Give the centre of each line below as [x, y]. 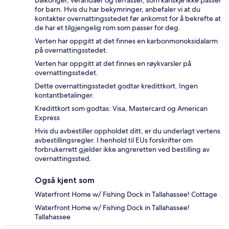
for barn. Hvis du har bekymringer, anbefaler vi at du [118, 9]
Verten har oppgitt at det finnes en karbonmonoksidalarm [126, 41]
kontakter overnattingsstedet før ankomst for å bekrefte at [128, 19]
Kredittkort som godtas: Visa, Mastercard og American [121, 109]
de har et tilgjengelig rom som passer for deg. [108, 28]
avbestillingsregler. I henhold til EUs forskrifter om [114, 140]
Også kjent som [65, 180]
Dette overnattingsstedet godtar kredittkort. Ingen [116, 86]
